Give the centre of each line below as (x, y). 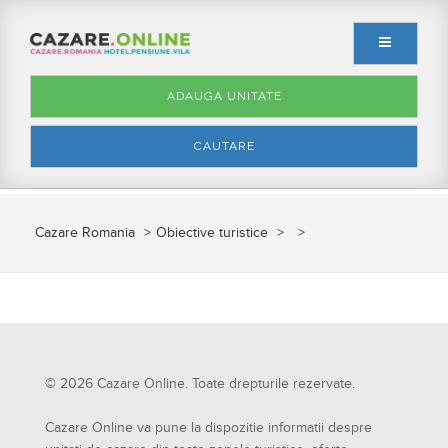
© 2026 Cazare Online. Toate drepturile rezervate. (200, 384)
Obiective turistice (212, 233)
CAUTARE (224, 146)
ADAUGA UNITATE (224, 96)
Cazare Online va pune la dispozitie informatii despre (208, 428)
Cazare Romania (85, 233)
